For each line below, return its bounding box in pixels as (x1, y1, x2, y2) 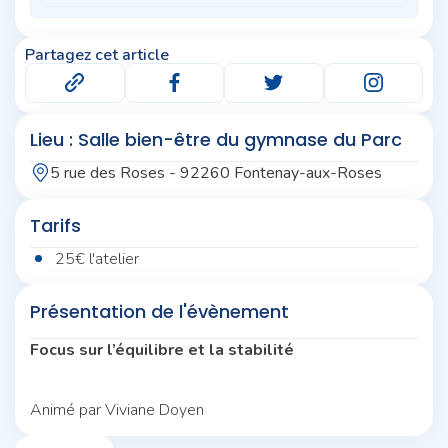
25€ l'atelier (55, 247, 139, 270)
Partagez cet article (25, 43, 169, 66)
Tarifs (30, 212, 81, 238)
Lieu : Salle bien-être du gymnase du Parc (30, 126, 402, 152)
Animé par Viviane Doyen (30, 398, 204, 421)
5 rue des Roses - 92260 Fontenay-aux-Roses (50, 161, 382, 184)
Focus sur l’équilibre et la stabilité (30, 338, 294, 361)
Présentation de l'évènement (30, 298, 289, 324)
